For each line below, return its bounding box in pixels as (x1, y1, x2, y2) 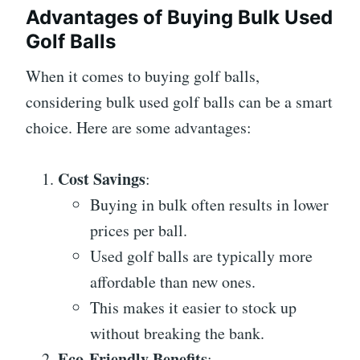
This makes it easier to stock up (90, 296, 297, 318)
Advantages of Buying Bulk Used (26, 5, 333, 29)
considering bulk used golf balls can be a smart (26, 90, 333, 112)
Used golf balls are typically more (90, 244, 313, 267)
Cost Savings (58, 166, 145, 190)
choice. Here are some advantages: (26, 116, 252, 138)
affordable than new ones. (90, 270, 256, 292)
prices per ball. (90, 219, 187, 241)
